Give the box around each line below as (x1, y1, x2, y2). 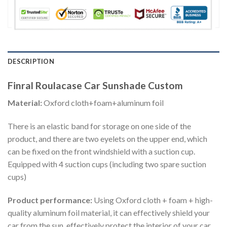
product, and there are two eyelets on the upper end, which (8, 133, 207, 143)
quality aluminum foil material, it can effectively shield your (8, 207, 210, 217)
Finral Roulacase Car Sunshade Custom (8, 79, 183, 91)
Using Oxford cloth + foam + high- (94, 195, 213, 205)
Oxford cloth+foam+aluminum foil (44, 98, 164, 108)
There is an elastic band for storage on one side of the (8, 121, 191, 131)
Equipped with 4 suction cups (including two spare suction (8, 159, 206, 169)
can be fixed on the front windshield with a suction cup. (8, 146, 195, 156)
